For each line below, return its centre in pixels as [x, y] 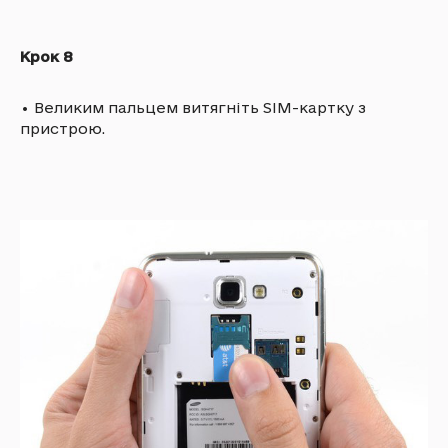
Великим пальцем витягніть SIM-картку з [200, 107]
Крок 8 [46, 56]
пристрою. [62, 128]
